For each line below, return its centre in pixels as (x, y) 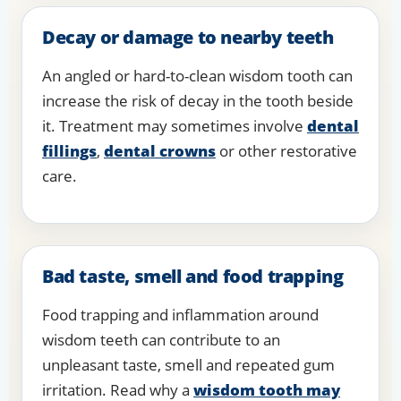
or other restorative (286, 151)
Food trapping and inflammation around (180, 315)
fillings (69, 151)
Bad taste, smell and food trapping (193, 277)
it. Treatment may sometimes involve (175, 126)
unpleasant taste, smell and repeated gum (188, 365)
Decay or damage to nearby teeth (188, 38)
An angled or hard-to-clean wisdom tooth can (197, 76)
